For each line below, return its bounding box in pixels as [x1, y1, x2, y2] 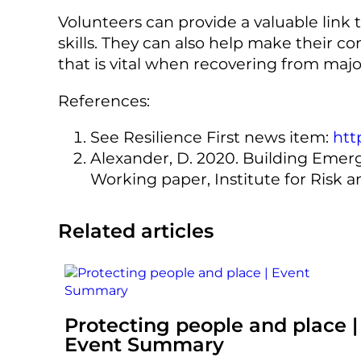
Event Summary [64, 332, 224, 356]
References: [58, 90, 150, 110]
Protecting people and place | [64, 313, 358, 337]
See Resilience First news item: [90, 127, 333, 147]
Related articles [58, 219, 214, 243]
